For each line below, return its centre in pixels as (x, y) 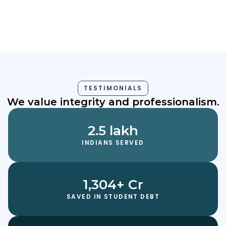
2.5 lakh (113, 131)
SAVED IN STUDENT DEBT (113, 196)
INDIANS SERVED (113, 143)
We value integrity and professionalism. (113, 102)
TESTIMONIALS (113, 88)
